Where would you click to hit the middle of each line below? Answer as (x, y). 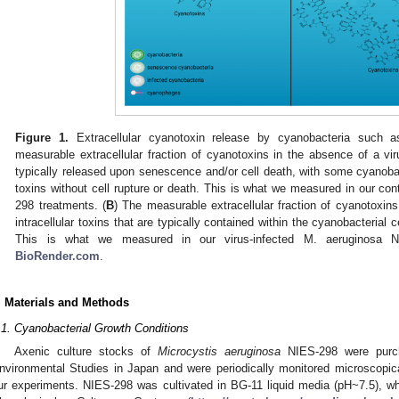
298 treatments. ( (61, 206)
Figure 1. (42, 138)
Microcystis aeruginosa (219, 351)
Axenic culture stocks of (86, 351)
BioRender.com (58, 256)
